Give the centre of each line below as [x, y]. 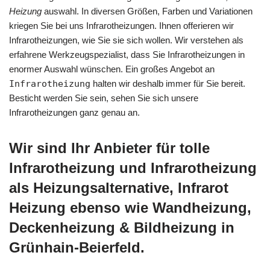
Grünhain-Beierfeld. [77, 247]
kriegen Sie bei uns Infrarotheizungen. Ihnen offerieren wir [121, 25]
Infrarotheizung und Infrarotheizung [133, 168]
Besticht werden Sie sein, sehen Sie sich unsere [104, 98]
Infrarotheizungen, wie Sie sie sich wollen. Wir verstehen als [126, 40]
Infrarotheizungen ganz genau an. [74, 112]
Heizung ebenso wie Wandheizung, [130, 207]
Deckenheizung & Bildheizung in [122, 227]
